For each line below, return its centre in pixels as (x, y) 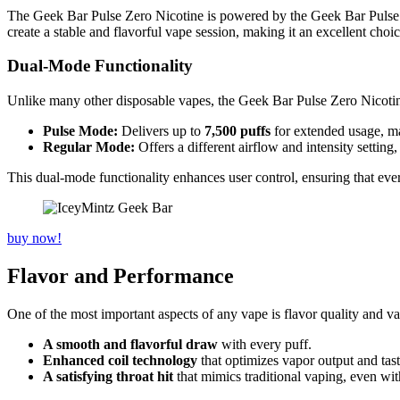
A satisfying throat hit (108, 376)
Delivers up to (161, 131)
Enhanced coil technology (120, 360)
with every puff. (265, 344)
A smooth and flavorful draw (130, 344)
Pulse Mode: (80, 131)
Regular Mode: (89, 147)
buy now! (34, 238)
